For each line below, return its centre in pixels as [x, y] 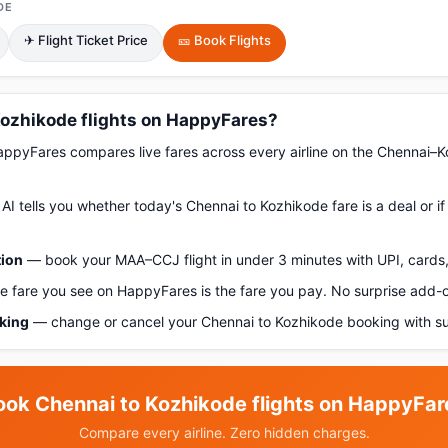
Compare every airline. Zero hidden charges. [224, 432]
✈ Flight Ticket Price [86, 40]
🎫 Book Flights [224, 40]
